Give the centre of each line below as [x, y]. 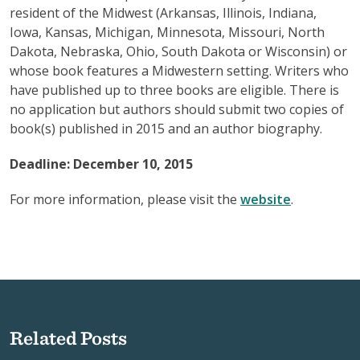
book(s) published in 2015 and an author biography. [166, 129]
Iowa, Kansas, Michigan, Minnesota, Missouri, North [167, 32]
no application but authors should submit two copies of [177, 109]
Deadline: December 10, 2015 [101, 164]
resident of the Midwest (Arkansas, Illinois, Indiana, [163, 13]
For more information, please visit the [125, 199]
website [266, 199]
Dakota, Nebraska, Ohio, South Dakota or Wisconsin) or [178, 51]
